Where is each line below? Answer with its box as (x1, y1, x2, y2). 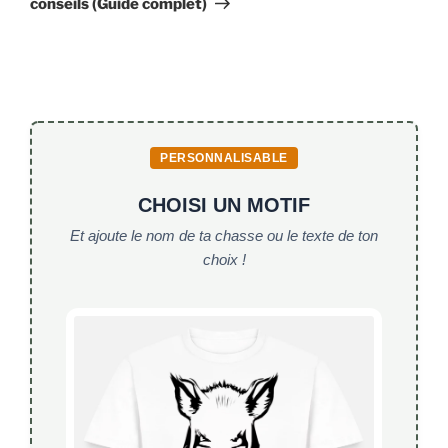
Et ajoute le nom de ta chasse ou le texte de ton (70, 227, 378, 245)
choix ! (202, 251, 246, 269)
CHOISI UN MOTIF (138, 194, 310, 217)
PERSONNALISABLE (160, 150, 288, 165)
